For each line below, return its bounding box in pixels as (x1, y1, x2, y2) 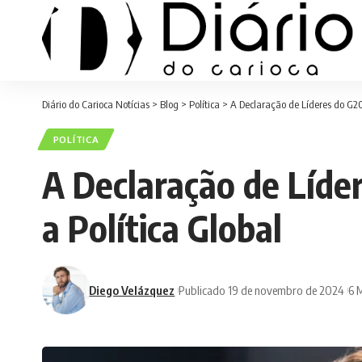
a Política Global (42, 205, 282, 251)
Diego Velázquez (89, 282, 175, 297)
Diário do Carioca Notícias (42, 98, 149, 111)
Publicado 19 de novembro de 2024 (179, 282, 345, 297)
